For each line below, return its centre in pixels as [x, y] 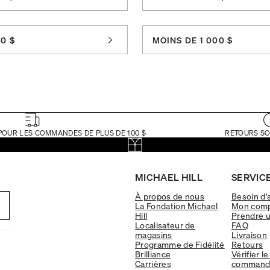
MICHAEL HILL [169, 177]
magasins [154, 234]
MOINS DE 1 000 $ [193, 39]
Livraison [249, 234]
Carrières [153, 263]
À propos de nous [170, 196]
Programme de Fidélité [180, 244]
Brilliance [153, 253]
